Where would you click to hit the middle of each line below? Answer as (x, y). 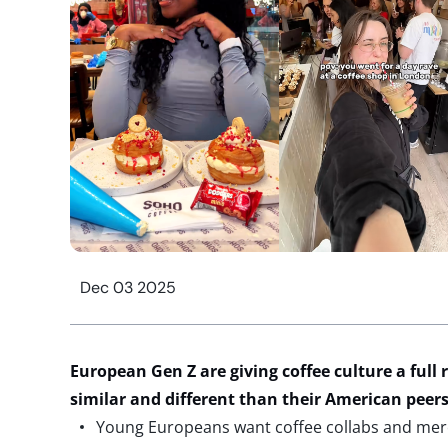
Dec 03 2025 (128, 287)
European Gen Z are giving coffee (202, 371)
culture (365, 371)
